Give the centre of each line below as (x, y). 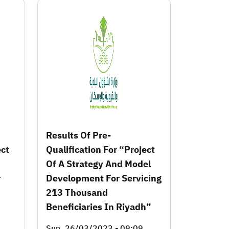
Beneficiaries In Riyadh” (99, 207)
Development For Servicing (104, 178)
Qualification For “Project (100, 149)
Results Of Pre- (78, 135)
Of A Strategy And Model (98, 164)
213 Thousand (77, 192)
